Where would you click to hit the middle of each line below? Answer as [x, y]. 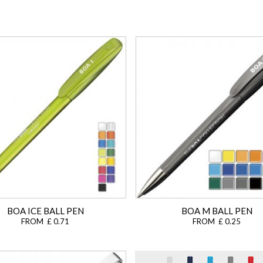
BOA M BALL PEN [217, 210]
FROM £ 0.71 [45, 221]
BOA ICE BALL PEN [45, 210]
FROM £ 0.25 [217, 221]
